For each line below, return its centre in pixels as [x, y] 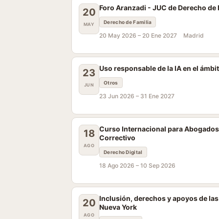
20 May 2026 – [121, 35]
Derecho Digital [123, 152]
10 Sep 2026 [158, 165]
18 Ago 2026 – [120, 165]
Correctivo [117, 138]
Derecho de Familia [128, 22]
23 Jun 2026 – [120, 96]
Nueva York [118, 207]
